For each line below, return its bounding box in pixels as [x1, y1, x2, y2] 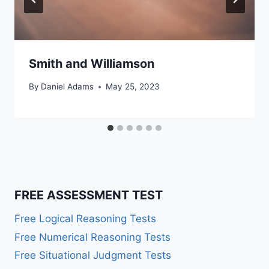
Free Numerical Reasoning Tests [14, 231, 171, 243]
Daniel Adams [41, 82, 94, 92]
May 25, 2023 [106, 82, 160, 92]
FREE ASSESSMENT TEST [14, 187, 163, 202]
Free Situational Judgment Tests [14, 249, 171, 262]
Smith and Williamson [29, 56, 154, 71]
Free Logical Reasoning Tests [14, 213, 156, 225]
